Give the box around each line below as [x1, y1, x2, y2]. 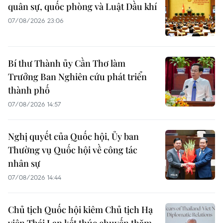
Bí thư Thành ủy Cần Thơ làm [8, 57, 125, 69]
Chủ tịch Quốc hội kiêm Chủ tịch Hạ [8, 203, 153, 216]
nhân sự [8, 157, 40, 169]
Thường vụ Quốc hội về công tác [8, 143, 137, 156]
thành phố [8, 84, 50, 96]
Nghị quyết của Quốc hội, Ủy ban [8, 130, 139, 142]
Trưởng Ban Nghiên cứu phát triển [8, 70, 147, 83]
